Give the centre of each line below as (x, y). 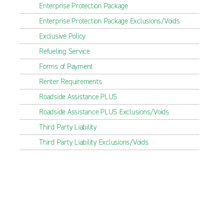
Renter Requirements (71, 82)
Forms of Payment (66, 66)
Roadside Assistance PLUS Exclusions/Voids (104, 112)
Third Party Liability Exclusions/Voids (94, 142)
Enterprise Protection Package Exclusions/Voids (109, 21)
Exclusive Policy (62, 36)
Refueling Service (65, 51)
